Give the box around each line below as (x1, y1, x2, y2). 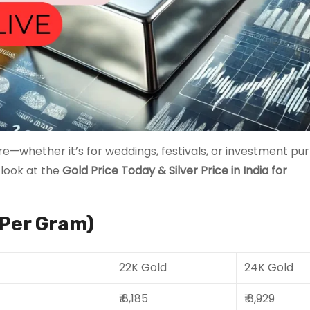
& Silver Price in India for (158, 162, 287, 179)
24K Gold (244, 259, 293, 275)
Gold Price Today (62, 162, 155, 179)
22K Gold (119, 259, 167, 275)
